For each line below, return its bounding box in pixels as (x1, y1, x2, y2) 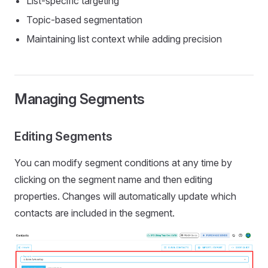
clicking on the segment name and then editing (14, 173, 212, 185)
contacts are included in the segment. (14, 206, 175, 219)
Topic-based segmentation (26, 13, 142, 26)
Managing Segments (14, 90, 145, 108)
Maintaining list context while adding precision (26, 32, 222, 45)
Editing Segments (14, 129, 112, 144)
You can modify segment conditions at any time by (14, 156, 232, 169)
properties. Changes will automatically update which (14, 190, 236, 202)
